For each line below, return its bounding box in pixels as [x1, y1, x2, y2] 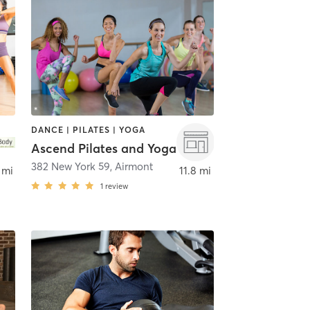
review [104, 181, 128, 191]
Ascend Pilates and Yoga [30, 140, 176, 156]
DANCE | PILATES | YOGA [30, 125, 145, 136]
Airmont [114, 159, 153, 173]
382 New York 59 [30, 159, 110, 173]
